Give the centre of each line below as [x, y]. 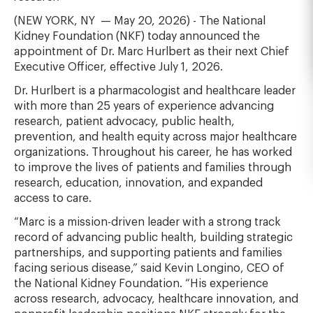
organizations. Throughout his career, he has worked [153, 152]
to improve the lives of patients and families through [153, 168]
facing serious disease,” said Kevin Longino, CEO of [149, 268]
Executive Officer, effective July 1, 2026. [118, 67]
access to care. [53, 198]
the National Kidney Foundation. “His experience [141, 284]
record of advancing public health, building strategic [153, 238]
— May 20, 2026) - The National [183, 21]
